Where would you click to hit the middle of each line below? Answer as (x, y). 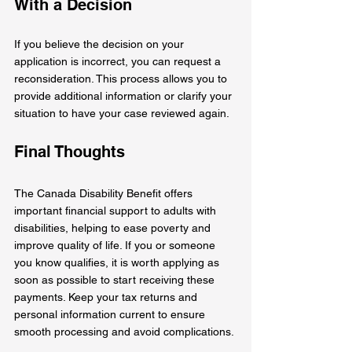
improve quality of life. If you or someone (116, 245)
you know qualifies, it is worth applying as (118, 262)
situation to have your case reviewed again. (122, 113)
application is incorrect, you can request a (119, 61)
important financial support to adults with (117, 210)
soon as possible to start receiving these (116, 279)
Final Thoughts (70, 151)
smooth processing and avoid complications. (124, 331)
